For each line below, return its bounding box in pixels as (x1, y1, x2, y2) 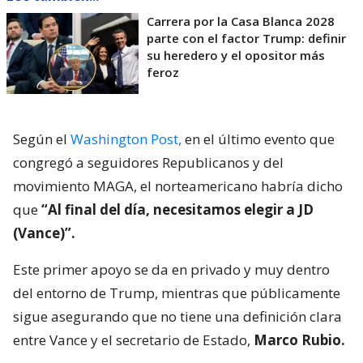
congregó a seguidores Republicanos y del (13, 153, 284, 173)
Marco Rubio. (254, 331, 345, 350)
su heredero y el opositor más (147, 47, 325, 64)
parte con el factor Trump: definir (147, 30, 346, 47)
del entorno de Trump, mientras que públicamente (13, 284, 340, 303)
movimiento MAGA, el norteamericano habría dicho (13, 177, 343, 196)
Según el (13, 130, 70, 149)
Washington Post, (70, 130, 181, 149)
